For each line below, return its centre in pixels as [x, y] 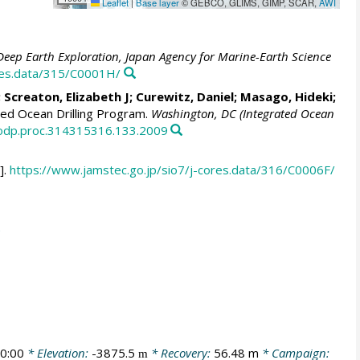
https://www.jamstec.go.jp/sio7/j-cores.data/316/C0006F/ [172, 170]
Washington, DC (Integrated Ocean [242, 113]
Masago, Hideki [286, 96]
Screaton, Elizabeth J [66, 96]
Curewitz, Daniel [184, 96]
